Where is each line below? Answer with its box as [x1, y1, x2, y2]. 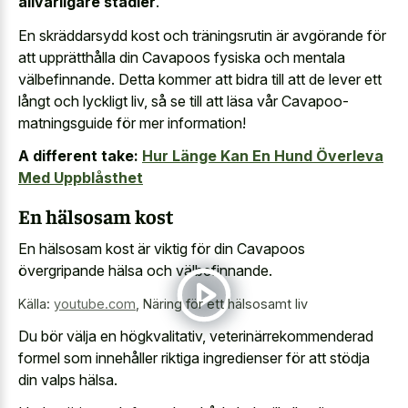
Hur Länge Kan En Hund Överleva [142, 147, 383, 166]
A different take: [18, 147, 138, 166]
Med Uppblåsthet [18, 168, 143, 188]
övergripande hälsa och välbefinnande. [18, 261, 272, 280]
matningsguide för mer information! [18, 113, 246, 132]
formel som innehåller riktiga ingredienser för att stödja [18, 348, 370, 367]
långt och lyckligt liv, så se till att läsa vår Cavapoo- [18, 91, 349, 110]
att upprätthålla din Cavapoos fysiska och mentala [18, 47, 345, 66]
